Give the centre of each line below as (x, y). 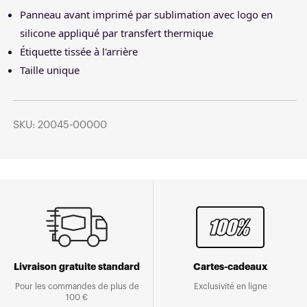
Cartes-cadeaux (230, 267)
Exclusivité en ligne (230, 286)
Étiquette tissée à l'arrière (79, 51)
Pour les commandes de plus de (77, 286)
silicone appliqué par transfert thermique (116, 33)
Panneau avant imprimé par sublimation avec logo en (146, 14)
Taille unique (50, 70)
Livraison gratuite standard (77, 267)
